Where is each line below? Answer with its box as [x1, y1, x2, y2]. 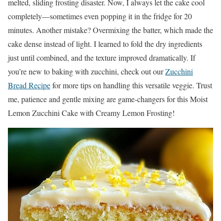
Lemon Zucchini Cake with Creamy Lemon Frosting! [8, 108, 175, 118]
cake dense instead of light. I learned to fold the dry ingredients [8, 38, 202, 49]
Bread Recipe [8, 80, 50, 91]
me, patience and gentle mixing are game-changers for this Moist [8, 94, 208, 105]
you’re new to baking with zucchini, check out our [8, 66, 165, 77]
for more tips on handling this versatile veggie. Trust [50, 80, 212, 91]
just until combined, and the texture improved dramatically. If [8, 52, 195, 63]
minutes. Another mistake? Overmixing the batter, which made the [8, 25, 213, 36]
